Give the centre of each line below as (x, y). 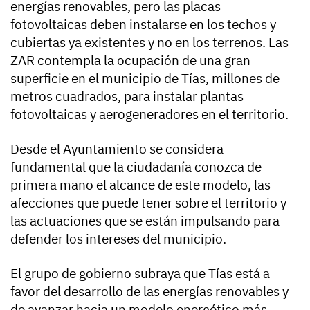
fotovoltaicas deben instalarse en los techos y (143, 25)
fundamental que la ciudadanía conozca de (136, 167)
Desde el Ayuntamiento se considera (117, 149)
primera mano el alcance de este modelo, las (140, 185)
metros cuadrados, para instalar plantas (127, 97)
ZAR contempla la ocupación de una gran (130, 61)
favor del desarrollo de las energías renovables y (149, 292)
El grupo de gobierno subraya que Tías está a (140, 274)
